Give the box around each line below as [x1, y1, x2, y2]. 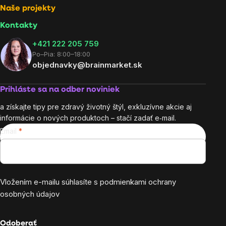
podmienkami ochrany [100, 177, 176, 187]
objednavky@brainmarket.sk [32, 60, 142, 70]
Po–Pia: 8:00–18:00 [32, 50, 90, 59]
